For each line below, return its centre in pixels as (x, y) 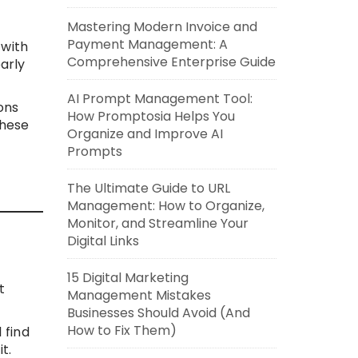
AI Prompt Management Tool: (159, 99)
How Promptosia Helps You (151, 116)
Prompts (94, 151)
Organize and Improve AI (145, 134)
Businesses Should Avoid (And (158, 313)
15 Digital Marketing (127, 278)
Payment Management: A (147, 44)
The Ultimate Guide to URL (148, 188)
